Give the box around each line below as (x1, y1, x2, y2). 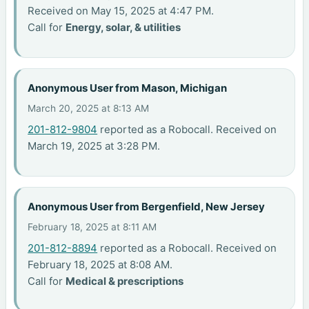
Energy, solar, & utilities (66, 21, 181, 34)
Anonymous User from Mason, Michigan (28, 81, 228, 94)
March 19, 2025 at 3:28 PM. (28, 139, 161, 153)
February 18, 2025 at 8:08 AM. (28, 258, 173, 272)
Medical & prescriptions (66, 275, 184, 288)
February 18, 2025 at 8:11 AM (28, 221, 157, 233)
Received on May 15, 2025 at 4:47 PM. (28, 4, 215, 18)
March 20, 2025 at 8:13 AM (28, 103, 150, 114)
